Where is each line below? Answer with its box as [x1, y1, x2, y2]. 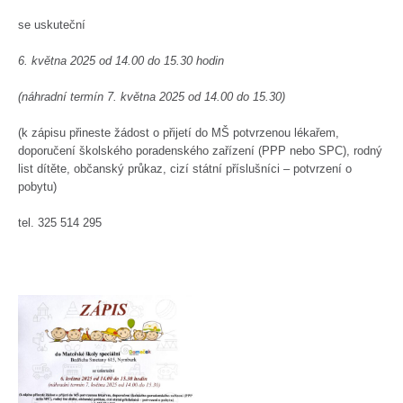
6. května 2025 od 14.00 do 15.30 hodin [18, 54, 225, 67]
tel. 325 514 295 [18, 216, 103, 229]
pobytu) [18, 180, 58, 193]
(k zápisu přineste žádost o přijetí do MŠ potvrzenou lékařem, [18, 126, 340, 139]
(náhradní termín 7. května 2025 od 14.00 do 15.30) [18, 90, 286, 103]
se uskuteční [18, 18, 86, 31]
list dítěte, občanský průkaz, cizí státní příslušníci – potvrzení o [18, 162, 353, 175]
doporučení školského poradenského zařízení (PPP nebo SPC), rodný [18, 144, 383, 157]
